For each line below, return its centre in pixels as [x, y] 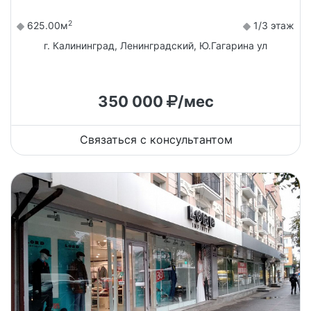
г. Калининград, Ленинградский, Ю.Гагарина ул [155, 46]
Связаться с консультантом [156, 140]
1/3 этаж [272, 26]
